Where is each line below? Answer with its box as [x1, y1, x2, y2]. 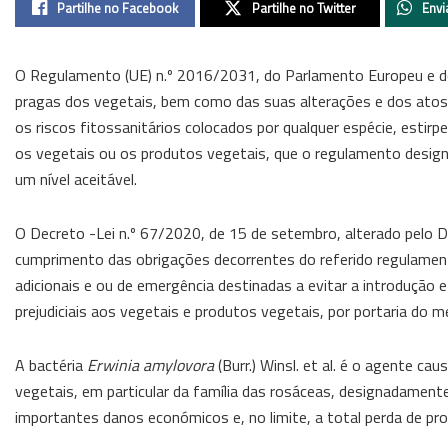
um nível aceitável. [15, 166, 137, 191]
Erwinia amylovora [87, 352, 214, 377]
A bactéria [15, 352, 87, 377]
